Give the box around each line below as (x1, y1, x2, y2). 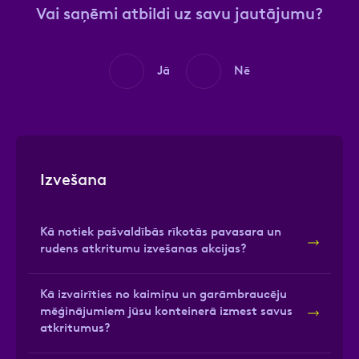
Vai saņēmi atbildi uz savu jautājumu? (36, 4, 323, 23)
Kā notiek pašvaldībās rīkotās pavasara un (40, 224, 281, 239)
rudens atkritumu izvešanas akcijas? (40, 241, 247, 256)
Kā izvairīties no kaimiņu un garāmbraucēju (40, 287, 287, 301)
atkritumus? (40, 321, 111, 335)
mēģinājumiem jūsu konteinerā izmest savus (40, 304, 292, 318)
